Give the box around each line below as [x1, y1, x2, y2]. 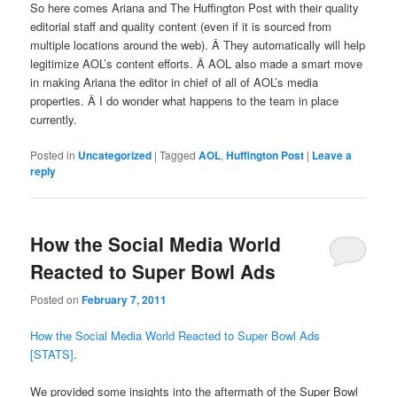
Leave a [312, 147, 353, 164]
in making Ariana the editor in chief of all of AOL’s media [30, 73, 319, 90]
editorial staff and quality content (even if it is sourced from [30, 17, 332, 35]
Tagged [160, 147, 197, 163]
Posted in [30, 147, 76, 163]
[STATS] [30, 345, 74, 362]
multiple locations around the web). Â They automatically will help [30, 35, 366, 53]
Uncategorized [78, 147, 152, 164]
